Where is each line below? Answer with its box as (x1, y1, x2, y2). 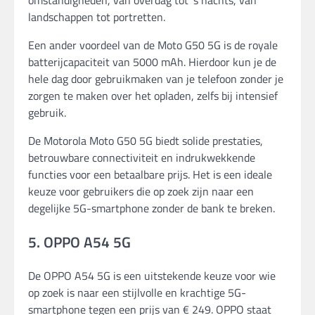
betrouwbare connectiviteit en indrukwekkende (28, 148, 255, 166)
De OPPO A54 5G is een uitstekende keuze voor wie (28, 267, 276, 285)
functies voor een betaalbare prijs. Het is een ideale (28, 165, 272, 183)
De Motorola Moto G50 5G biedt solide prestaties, (28, 131, 263, 149)
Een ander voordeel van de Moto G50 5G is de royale (28, 36, 278, 53)
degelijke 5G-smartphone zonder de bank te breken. (28, 199, 275, 217)
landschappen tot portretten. (28, 8, 165, 25)
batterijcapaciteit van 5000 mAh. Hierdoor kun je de (28, 53, 276, 70)
